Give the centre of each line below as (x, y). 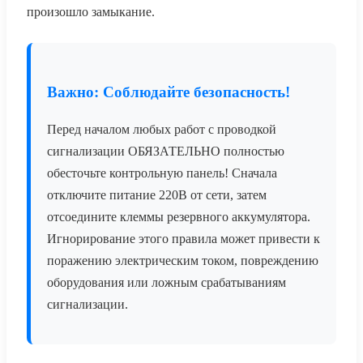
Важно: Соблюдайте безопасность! (169, 92)
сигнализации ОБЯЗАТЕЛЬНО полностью (166, 152)
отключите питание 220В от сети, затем (157, 195)
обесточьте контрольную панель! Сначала (162, 173)
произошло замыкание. (91, 12)
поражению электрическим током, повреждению (183, 261)
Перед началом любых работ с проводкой (162, 130)
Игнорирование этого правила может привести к (184, 239)
